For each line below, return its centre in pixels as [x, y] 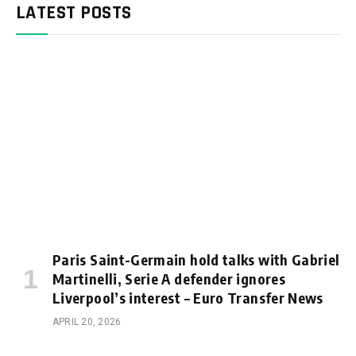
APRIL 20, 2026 [87, 322]
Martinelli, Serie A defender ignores [169, 279]
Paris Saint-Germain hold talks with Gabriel [196, 260]
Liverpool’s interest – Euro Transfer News [188, 298]
